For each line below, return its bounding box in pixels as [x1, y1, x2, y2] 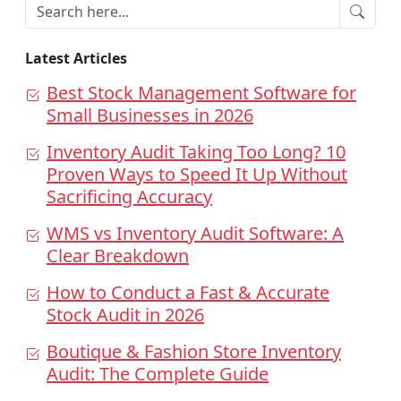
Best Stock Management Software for [47, 81, 356, 106]
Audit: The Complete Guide [47, 362, 269, 387]
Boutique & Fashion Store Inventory [47, 339, 341, 364]
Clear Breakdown [47, 243, 189, 269]
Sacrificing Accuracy [47, 184, 212, 209]
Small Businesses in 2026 [47, 103, 253, 128]
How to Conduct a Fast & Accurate [47, 280, 329, 305]
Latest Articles [25, 48, 127, 69]
